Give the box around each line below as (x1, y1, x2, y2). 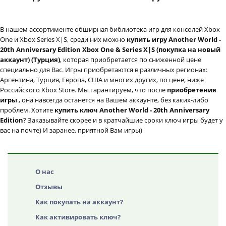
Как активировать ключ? (35, 212, 121, 222)
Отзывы (35, 182, 63, 192)
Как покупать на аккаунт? (35, 197, 123, 207)
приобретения (167, 85, 216, 95)
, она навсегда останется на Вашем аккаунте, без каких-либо (19, 95, 208, 105)
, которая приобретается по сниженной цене (60, 55, 201, 65)
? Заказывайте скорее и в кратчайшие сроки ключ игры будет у (23, 116, 223, 125)
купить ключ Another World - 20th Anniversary (54, 105, 209, 115)
